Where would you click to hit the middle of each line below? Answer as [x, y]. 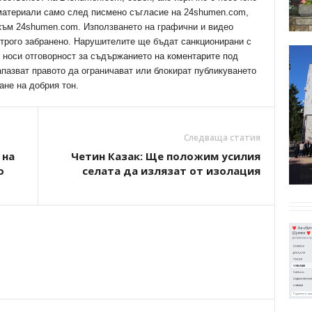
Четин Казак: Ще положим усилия [165, 156]
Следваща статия [222, 138]
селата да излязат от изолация [171, 171]
